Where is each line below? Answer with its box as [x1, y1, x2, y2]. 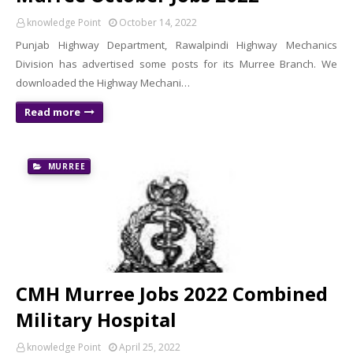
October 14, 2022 [119, 16, 197, 29]
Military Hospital [16, 307, 176, 333]
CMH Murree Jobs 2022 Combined [16, 281, 328, 307]
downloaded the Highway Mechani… [16, 76, 190, 90]
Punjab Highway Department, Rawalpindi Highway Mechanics [16, 38, 337, 52]
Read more [24, 105, 80, 119]
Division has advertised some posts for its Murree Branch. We [16, 57, 337, 71]
